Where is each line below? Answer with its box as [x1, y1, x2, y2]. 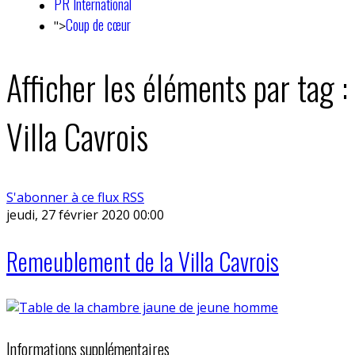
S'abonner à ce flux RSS [6, 188, 144, 206]
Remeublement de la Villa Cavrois [6, 242, 279, 279]
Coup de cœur [66, 14, 131, 35]
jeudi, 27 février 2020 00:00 [6, 205, 164, 223]
